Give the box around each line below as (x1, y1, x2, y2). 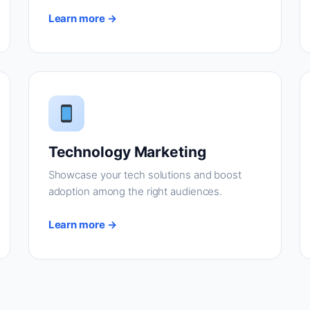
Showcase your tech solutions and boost (48, 168, 241, 181)
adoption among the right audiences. (48, 185, 223, 198)
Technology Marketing (48, 143, 206, 161)
